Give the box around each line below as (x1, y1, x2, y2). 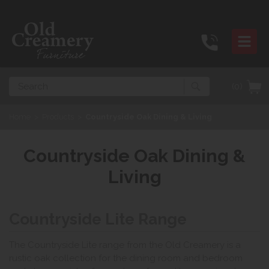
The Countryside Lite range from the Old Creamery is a (9, 239, 241, 250)
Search (9, 78, 34, 88)
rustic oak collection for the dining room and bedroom (9, 252, 243, 264)
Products (42, 112, 74, 121)
